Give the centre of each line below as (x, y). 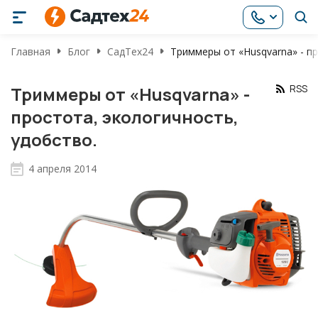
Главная (31, 51)
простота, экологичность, (125, 117)
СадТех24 (130, 51)
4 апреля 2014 (62, 169)
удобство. (54, 139)
